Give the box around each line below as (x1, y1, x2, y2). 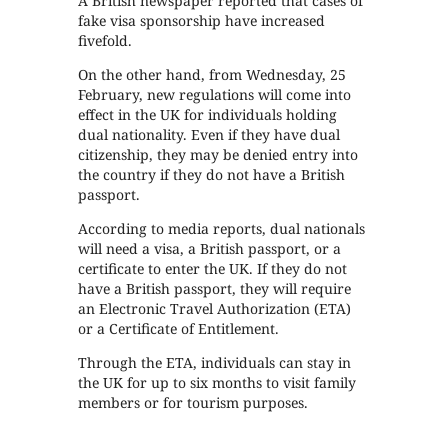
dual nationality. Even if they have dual (78, 125, 341, 144)
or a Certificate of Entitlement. (78, 319, 280, 338)
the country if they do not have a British (78, 165, 346, 184)
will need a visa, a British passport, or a (78, 239, 342, 258)
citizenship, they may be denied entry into (78, 145, 359, 164)
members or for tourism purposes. (78, 393, 309, 412)
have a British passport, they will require (78, 279, 352, 298)
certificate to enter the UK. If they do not (78, 259, 348, 278)
